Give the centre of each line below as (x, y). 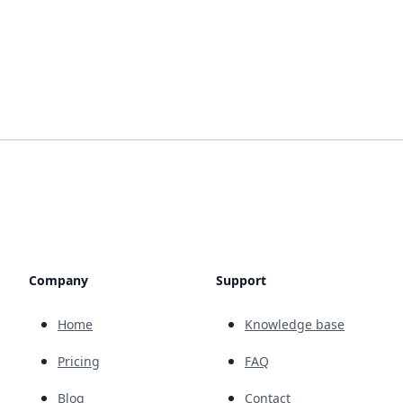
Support (241, 280)
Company (58, 280)
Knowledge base (295, 324)
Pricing (79, 361)
